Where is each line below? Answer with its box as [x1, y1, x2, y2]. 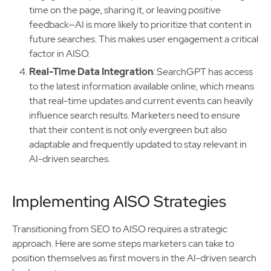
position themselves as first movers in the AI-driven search [12, 252, 256, 264]
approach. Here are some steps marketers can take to [12, 237, 234, 250]
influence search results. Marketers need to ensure [29, 109, 240, 122]
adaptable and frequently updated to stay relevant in [29, 138, 247, 151]
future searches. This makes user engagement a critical [29, 33, 258, 45]
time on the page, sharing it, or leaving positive [29, 4, 221, 16]
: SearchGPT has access [153, 65, 253, 78]
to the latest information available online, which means [29, 80, 254, 93]
